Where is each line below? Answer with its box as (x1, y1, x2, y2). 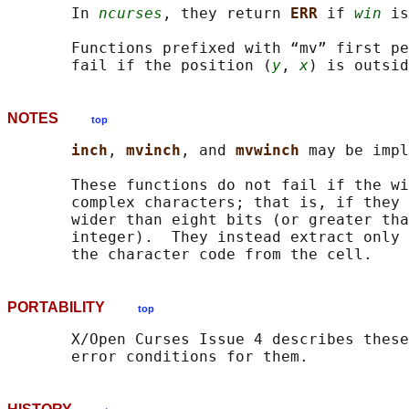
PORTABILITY (7, 299, 138, 316)
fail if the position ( (7, 57, 272, 75)
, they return (163, 5, 290, 23)
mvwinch (236, 142, 309, 160)
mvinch (126, 142, 181, 160)
